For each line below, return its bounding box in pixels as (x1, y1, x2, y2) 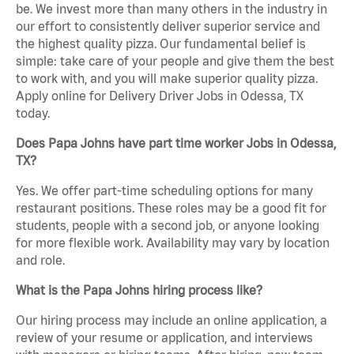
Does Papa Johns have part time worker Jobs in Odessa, (16, 135, 336, 150)
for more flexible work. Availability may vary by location (16, 235, 330, 250)
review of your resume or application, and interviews (16, 330, 313, 345)
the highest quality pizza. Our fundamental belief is (16, 36, 306, 51)
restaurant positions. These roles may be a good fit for (16, 200, 326, 215)
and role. (16, 252, 65, 267)
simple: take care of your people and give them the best (16, 53, 334, 68)
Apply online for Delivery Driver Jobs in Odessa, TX (16, 88, 303, 103)
